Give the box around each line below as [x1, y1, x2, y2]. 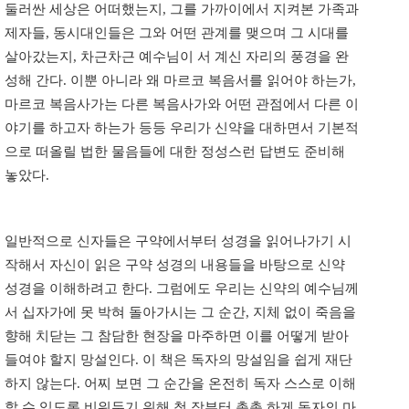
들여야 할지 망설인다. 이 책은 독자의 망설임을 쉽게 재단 [5, 352, 352, 368]
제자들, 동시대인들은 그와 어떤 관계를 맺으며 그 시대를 [5, 26, 349, 41]
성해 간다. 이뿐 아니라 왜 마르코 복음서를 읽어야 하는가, [5, 73, 356, 89]
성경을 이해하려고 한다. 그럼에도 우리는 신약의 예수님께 [5, 281, 359, 297]
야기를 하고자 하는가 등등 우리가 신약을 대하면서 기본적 [5, 121, 359, 136]
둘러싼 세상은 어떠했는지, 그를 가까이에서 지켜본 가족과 [5, 2, 359, 17]
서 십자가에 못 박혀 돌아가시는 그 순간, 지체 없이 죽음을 [5, 305, 356, 320]
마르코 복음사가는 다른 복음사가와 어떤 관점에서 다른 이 [5, 97, 359, 112]
